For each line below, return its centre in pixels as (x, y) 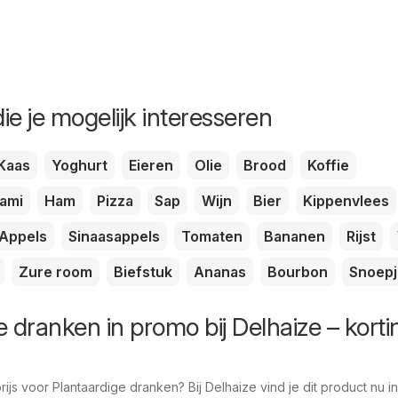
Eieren (151, 165)
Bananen (295, 236)
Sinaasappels (114, 236)
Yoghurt (80, 165)
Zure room (56, 271)
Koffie (328, 165)
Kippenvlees (346, 200)
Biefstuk (143, 271)
